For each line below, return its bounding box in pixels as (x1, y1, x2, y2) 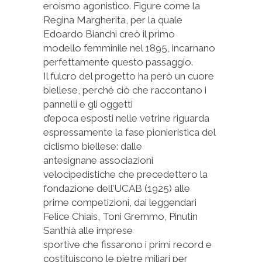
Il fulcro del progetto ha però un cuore (43, 70, 214, 82)
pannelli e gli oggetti (43, 98, 133, 110)
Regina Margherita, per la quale (43, 14, 182, 26)
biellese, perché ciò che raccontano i (43, 84, 206, 96)
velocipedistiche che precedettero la (43, 168, 208, 180)
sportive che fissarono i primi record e (43, 239, 212, 250)
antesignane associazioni (43, 154, 153, 166)
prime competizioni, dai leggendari (43, 196, 196, 208)
